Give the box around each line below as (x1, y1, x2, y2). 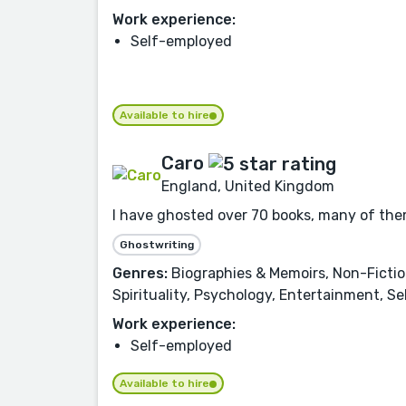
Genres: (112, 265, 168, 283)
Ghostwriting (120, 238, 194, 252)
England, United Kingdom (161, 178, 334, 196)
